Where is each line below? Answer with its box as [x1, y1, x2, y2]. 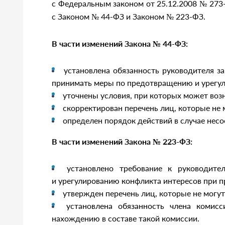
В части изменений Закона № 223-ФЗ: [52, 137, 192, 146]
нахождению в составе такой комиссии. [52, 213, 199, 223]
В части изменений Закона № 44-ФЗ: [52, 39, 188, 48]
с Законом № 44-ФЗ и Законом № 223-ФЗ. [52, 12, 205, 21]
